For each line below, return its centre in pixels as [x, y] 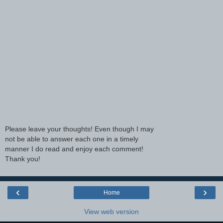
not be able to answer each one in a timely [72, 139]
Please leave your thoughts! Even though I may [79, 129]
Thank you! [23, 159]
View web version [111, 211]
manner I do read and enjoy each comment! [74, 149]
